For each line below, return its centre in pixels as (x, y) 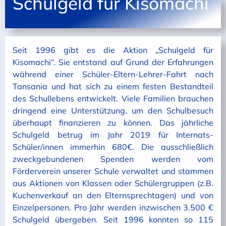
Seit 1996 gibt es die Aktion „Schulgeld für (113, 50)
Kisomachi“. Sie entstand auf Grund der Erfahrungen (113, 62)
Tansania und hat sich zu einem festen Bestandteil (113, 86)
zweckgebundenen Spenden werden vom (113, 159)
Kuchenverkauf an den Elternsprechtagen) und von (113, 195)
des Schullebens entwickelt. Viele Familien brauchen (113, 98)
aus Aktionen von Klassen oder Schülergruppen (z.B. (113, 183)
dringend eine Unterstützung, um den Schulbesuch (113, 110)
